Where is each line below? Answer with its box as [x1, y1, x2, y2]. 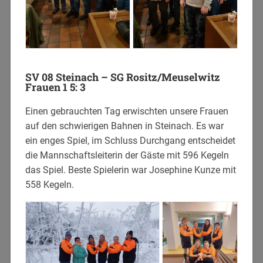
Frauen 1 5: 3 [25, 80, 86, 94]
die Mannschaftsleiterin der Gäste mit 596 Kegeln [25, 149, 229, 161]
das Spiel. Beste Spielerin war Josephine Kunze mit [25, 164, 236, 176]
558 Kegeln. [25, 178, 74, 190]
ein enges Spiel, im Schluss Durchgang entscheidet [25, 134, 235, 146]
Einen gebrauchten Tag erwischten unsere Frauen [25, 105, 228, 117]
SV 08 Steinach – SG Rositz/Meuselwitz [25, 70, 220, 84]
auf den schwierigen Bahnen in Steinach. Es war [25, 120, 224, 131]
